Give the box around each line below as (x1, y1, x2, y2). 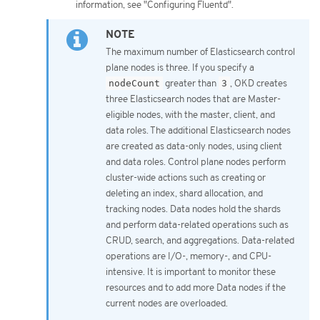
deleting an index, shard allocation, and (106, 187, 263, 199)
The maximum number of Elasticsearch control (106, 46, 295, 58)
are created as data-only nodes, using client (106, 140, 282, 152)
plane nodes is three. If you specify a (106, 61, 254, 74)
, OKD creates (230, 77, 287, 89)
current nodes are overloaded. (106, 297, 228, 309)
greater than (163, 77, 219, 89)
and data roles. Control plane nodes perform (106, 156, 286, 168)
